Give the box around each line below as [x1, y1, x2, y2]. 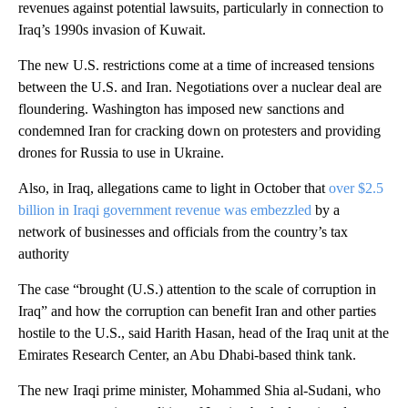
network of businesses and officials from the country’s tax [18, 223, 348, 240]
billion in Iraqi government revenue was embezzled [18, 201, 311, 218]
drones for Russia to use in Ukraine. [18, 144, 224, 160]
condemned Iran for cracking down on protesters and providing [18, 122, 381, 138]
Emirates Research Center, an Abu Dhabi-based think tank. [18, 346, 356, 362]
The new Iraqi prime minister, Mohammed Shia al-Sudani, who [18, 382, 381, 398]
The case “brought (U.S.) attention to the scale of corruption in [18, 280, 376, 297]
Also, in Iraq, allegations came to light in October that [18, 179, 329, 196]
